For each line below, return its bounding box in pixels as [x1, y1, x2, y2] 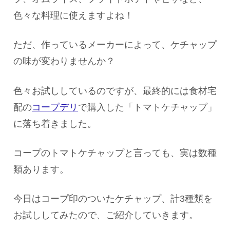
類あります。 [13, 164, 69, 175]
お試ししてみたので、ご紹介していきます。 [13, 210, 198, 221]
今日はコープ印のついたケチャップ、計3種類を [13, 194, 213, 204]
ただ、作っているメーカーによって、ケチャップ [13, 40, 217, 50]
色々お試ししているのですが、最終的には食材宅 [13, 85, 217, 96]
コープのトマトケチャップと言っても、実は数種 [13, 147, 217, 158]
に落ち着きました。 [13, 118, 97, 129]
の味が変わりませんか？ [13, 56, 115, 67]
